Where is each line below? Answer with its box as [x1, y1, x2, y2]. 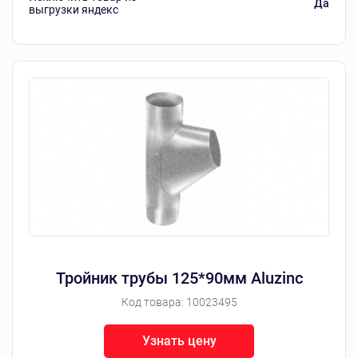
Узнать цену [141, 332, 217, 348]
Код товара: [121, 295, 186, 308]
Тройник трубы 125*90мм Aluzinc [55, 268, 303, 288]
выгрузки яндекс [29, 2, 118, 16]
